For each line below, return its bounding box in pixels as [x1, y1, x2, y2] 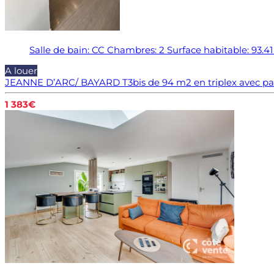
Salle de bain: [29, 43, 89, 56]
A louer [5, 64, 37, 76]
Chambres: [107, 43, 157, 56]
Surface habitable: [167, 43, 249, 56]
